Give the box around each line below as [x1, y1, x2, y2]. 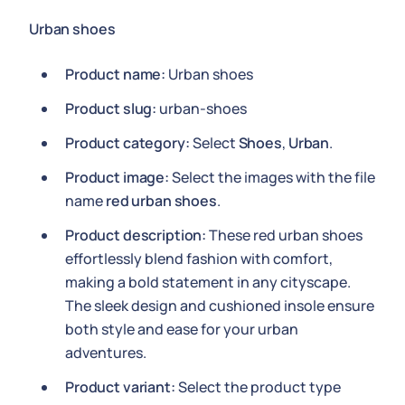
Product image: [65, 167, 169, 187]
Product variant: [65, 377, 175, 397]
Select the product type [174, 377, 341, 397]
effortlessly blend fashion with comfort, [65, 249, 333, 268]
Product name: [65, 64, 166, 84]
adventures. [65, 343, 146, 363]
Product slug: [65, 99, 157, 118]
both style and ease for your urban [65, 319, 298, 339]
